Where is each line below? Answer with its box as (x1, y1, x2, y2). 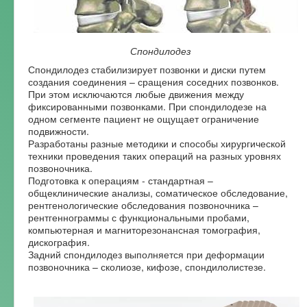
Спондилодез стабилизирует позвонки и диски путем (28, 62, 266, 76)
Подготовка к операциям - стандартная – (28, 173, 213, 187)
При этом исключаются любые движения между (28, 86, 244, 101)
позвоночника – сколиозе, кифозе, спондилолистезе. (28, 259, 266, 273)
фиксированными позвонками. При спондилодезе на (28, 99, 267, 113)
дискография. (28, 234, 90, 249)
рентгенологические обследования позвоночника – (28, 197, 258, 212)
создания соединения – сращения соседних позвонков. (28, 74, 279, 88)
